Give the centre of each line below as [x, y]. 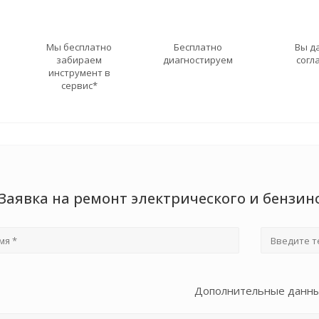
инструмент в [79, 73]
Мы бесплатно [79, 47]
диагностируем [198, 60]
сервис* [79, 85]
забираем [79, 60]
